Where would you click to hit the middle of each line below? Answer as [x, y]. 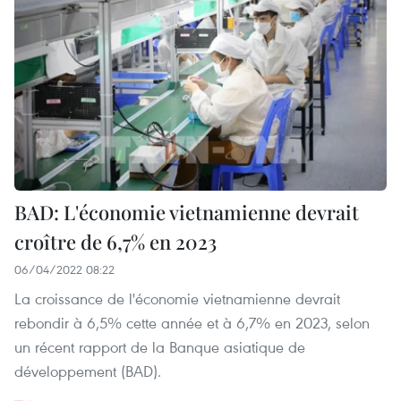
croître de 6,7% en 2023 [115, 242]
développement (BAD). [88, 371]
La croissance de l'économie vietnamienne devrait [177, 299]
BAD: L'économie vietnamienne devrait [187, 213]
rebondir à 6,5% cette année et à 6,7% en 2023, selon [192, 323]
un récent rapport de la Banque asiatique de [160, 347]
